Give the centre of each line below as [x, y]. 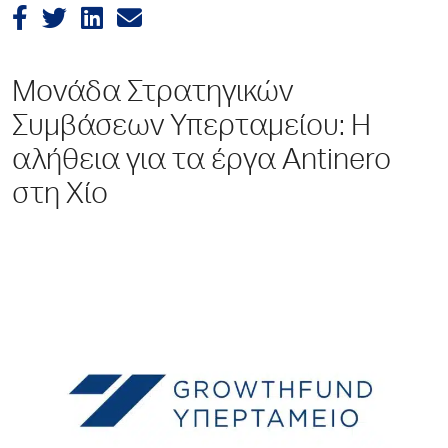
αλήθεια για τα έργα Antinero [201, 162]
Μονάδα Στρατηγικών [152, 94]
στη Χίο [60, 196]
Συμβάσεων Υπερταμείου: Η [191, 128]
